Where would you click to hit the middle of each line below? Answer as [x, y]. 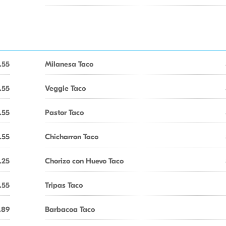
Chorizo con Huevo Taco [84, 161]
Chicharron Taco [72, 137]
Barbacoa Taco [70, 209]
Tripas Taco [64, 185]
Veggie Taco [65, 88]
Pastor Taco [64, 112]
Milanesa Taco [69, 64]
